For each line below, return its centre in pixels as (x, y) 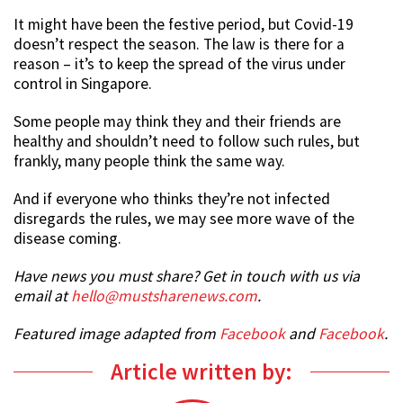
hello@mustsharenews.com (164, 296)
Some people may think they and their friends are (177, 122)
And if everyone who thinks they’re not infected (172, 199)
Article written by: (201, 372)
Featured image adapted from (116, 334)
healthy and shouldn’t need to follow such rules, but (187, 142)
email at (42, 296)
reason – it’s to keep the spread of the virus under (179, 64)
